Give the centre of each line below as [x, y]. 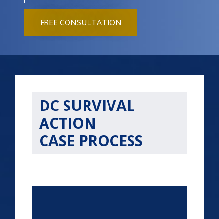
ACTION [68, 123]
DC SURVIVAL [87, 105]
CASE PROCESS [93, 141]
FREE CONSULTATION [81, 22]
